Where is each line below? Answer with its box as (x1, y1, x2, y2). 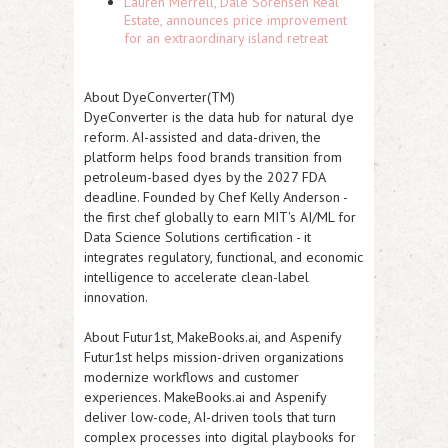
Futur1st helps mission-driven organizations (84, 348, 344, 366)
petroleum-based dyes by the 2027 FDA (84, 168, 325, 186)
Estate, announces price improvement (124, 11, 347, 29)
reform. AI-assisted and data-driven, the (84, 128, 321, 146)
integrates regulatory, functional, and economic (84, 248, 363, 266)
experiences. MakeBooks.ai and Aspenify (84, 388, 326, 406)
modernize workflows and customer (84, 368, 299, 386)
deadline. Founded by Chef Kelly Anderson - (84, 188, 347, 206)
